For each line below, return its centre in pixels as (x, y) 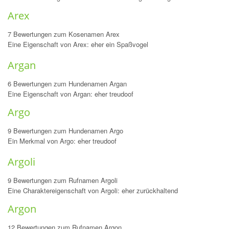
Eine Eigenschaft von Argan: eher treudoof (71, 94)
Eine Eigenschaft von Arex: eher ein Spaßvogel (78, 44)
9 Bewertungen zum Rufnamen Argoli (63, 180)
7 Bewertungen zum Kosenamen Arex (64, 34)
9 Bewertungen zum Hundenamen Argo (65, 131)
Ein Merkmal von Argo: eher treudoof (62, 141)
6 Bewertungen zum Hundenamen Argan (67, 84)
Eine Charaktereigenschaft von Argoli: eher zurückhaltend (93, 190)
